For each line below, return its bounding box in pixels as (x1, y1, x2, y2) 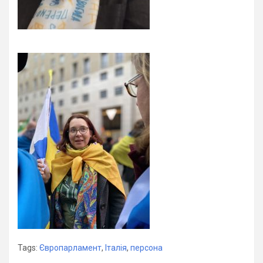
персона (130, 243, 163, 252)
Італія (105, 243, 127, 252)
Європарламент (39, 243, 102, 252)
